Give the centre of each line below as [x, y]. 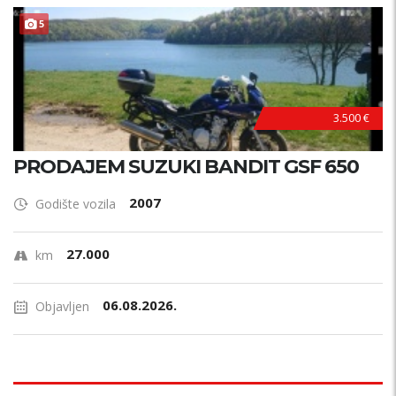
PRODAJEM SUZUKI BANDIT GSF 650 [186, 167]
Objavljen [62, 306]
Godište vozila [76, 204]
